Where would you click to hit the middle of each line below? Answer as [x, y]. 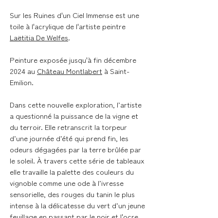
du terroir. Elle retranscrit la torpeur [68, 127]
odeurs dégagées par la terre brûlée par [75, 149]
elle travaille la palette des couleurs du [72, 171]
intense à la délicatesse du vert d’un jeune [77, 205]
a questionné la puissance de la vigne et [74, 115]
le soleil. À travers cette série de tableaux [77, 160]
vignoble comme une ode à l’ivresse [67, 182]
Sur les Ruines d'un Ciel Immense [63, 15]
